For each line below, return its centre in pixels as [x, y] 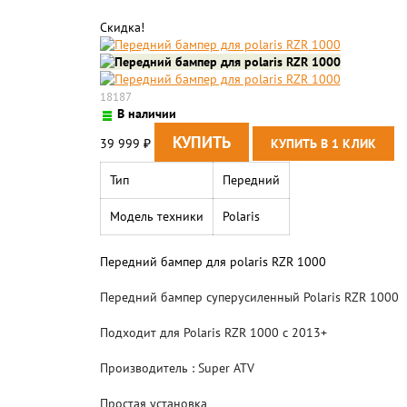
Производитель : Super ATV [177, 368]
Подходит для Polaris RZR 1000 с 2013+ [213, 333]
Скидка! [122, 27]
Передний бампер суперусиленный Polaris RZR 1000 [249, 297]
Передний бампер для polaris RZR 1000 [213, 262]
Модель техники [156, 216]
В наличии [147, 114]
